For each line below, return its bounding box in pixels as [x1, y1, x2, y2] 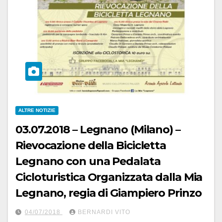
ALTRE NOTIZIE [18, 107, 55, 113]
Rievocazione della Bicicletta [15, 138, 166, 152]
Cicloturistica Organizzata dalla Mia [15, 170, 203, 184]
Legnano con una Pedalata [15, 154, 161, 168]
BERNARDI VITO [78, 208, 130, 216]
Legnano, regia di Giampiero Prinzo [15, 186, 202, 200]
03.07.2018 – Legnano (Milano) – [15, 122, 180, 136]
